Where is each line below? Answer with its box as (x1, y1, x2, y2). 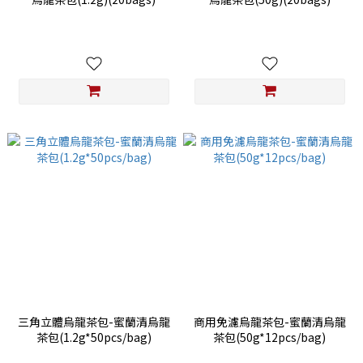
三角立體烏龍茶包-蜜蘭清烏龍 (17, 314, 170, 331)
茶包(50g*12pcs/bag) (213, 329, 326, 346)
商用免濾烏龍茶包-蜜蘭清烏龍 (193, 314, 346, 331)
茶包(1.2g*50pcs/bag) (36, 329, 152, 346)
